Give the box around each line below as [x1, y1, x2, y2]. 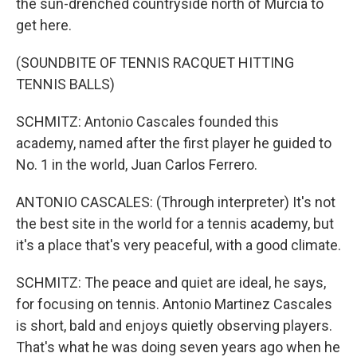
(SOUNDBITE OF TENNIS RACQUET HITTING [16, 54, 294, 71]
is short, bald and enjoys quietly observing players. [16, 317, 332, 334]
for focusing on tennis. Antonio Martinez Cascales [16, 296, 332, 312]
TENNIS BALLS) [16, 76, 115, 92]
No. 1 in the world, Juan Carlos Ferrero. [16, 156, 257, 173]
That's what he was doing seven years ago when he [16, 339, 340, 355]
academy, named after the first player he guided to [16, 135, 331, 151]
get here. [16, 17, 72, 33]
